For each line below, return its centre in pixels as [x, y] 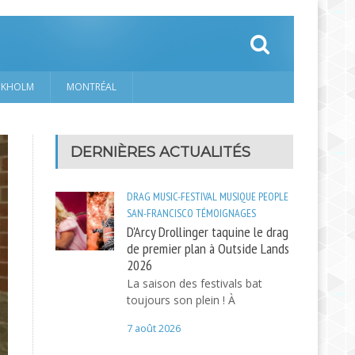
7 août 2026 [153, 328]
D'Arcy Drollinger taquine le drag [207, 231]
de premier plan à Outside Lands [208, 248]
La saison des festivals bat [194, 283]
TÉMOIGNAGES [225, 213]
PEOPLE [273, 197]
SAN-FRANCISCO [160, 213]
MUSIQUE [237, 197]
